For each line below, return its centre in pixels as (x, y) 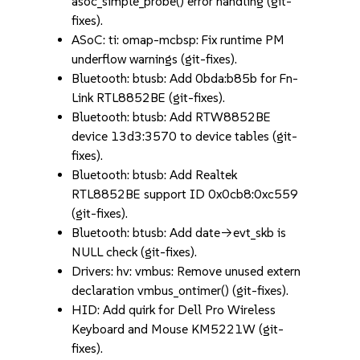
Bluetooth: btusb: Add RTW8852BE (172, 117)
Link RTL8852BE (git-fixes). (149, 98)
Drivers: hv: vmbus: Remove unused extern (186, 271)
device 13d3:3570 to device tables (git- (185, 136)
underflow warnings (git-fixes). (155, 59)
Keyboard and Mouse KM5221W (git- (178, 329)
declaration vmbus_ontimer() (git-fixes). (180, 290)
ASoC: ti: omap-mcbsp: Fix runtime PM (178, 40)
